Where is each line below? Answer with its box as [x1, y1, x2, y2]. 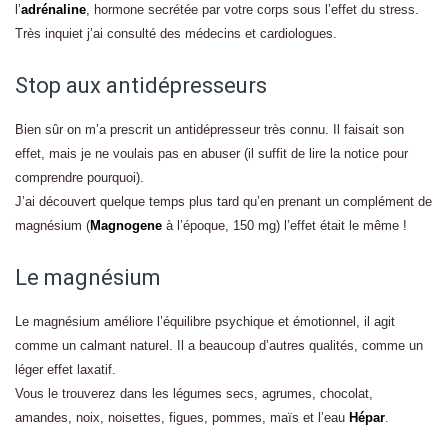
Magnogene [90, 218, 166, 233]
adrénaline [21, 2, 86, 17]
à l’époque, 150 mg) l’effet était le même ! [166, 218, 407, 233]
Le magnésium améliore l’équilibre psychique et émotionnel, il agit [15, 314, 395, 329]
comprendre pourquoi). [15, 170, 144, 185]
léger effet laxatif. [15, 362, 116, 377]
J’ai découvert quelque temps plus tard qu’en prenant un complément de [15, 194, 432, 209]
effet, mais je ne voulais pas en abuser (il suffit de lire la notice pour [15, 146, 408, 161]
